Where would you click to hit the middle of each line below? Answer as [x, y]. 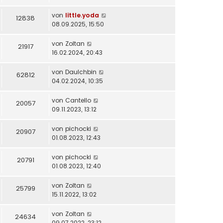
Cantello [78, 101]
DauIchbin [81, 72]
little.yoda [82, 15]
